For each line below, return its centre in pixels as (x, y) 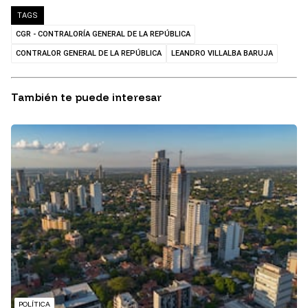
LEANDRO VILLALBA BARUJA (222, 54)
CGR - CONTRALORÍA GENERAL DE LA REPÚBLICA (103, 34)
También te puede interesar (86, 98)
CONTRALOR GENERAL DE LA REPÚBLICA (89, 54)
